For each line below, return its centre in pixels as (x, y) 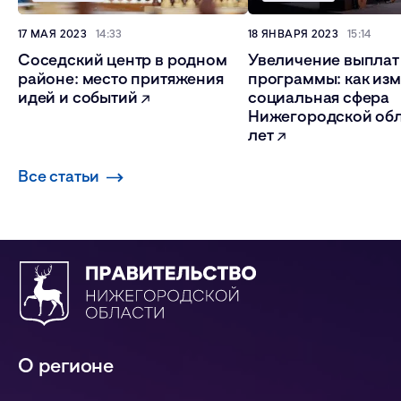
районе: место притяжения (121, 78)
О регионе (66, 365)
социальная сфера (319, 97)
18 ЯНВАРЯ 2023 (294, 34)
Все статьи (59, 176)
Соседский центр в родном (123, 60)
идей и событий (80, 97)
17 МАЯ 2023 (52, 34)
